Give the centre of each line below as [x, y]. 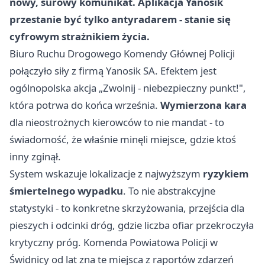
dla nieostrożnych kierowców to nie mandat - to [117, 122]
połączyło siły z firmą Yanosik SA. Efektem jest [113, 71]
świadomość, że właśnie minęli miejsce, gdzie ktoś [123, 139]
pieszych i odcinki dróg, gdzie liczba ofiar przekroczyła [132, 225]
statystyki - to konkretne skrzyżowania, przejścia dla [127, 208]
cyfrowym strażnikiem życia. [80, 36]
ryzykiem [226, 174]
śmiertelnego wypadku [66, 191]
